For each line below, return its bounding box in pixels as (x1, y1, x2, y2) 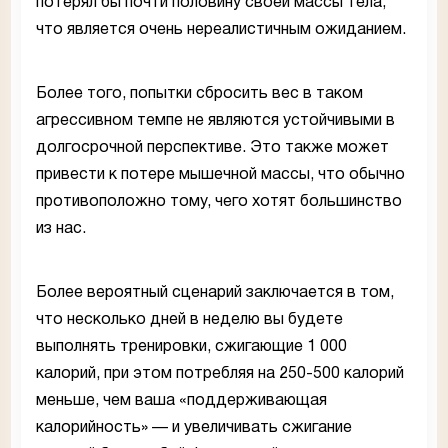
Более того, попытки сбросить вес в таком (36, 86, 363, 101)
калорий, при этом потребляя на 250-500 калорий (36, 366, 404, 381)
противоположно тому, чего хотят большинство (36, 194, 402, 209)
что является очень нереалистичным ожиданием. (36, 22, 406, 37)
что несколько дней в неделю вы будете (36, 312, 343, 327)
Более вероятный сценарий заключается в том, (36, 285, 394, 300)
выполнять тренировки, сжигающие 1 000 (36, 339, 347, 354)
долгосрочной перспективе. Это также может (36, 140, 389, 155)
